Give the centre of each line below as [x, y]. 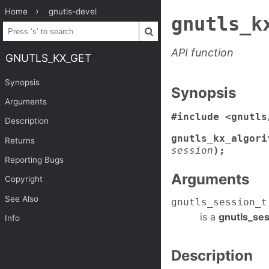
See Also [22, 198]
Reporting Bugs [35, 160]
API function [202, 53]
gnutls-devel [73, 11]
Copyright [24, 179]
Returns [20, 140]
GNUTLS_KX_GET [48, 58]
